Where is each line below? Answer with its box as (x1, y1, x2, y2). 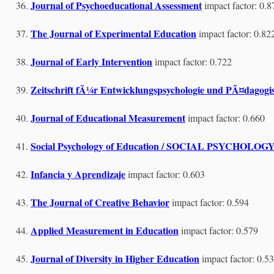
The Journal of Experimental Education (31, 26, 196, 40)
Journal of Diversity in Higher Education (31, 251, 199, 265)
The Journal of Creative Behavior (31, 195, 169, 209)
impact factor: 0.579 (181, 224, 258, 237)
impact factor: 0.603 (128, 168, 205, 180)
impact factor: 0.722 (155, 55, 232, 68)
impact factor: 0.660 (188, 111, 265, 124)
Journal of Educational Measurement (31, 111, 185, 125)
